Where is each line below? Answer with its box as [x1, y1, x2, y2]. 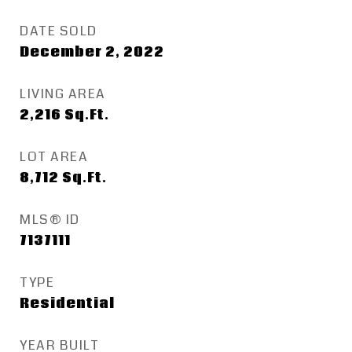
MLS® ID [20, 210, 80, 229]
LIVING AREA [20, 84, 106, 104]
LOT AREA [20, 147, 88, 167]
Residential [20, 295, 115, 313]
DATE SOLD [20, 21, 97, 41]
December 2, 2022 [20, 43, 164, 61]
